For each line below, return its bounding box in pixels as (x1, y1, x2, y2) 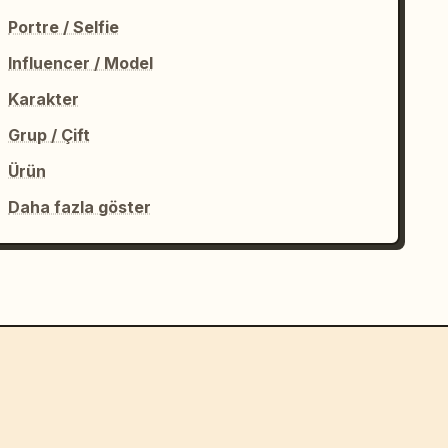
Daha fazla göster (8, 197, 152, 217)
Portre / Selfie (8, 17, 120, 37)
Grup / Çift (8, 125, 91, 145)
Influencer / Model (8, 53, 154, 73)
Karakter (8, 89, 80, 109)
